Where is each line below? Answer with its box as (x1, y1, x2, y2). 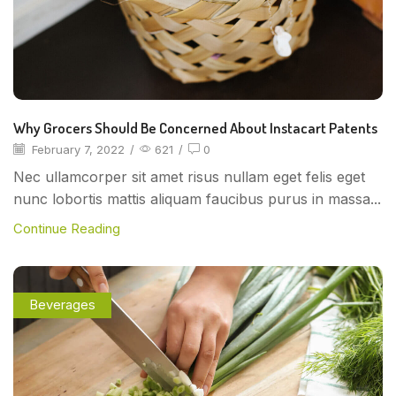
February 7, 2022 (28, 141, 125, 156)
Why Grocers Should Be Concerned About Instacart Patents (13, 118, 377, 137)
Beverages (28, 296, 95, 313)
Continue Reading (13, 221, 120, 238)
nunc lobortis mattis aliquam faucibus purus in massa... (13, 190, 381, 209)
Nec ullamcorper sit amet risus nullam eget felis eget (13, 168, 365, 187)
